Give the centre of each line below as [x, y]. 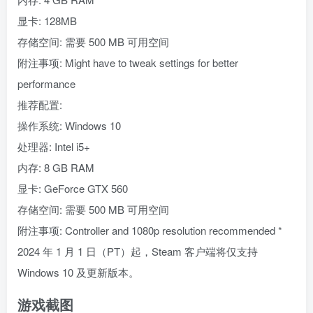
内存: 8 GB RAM [56, 167]
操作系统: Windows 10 [69, 125]
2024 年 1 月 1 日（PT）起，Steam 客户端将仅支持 [138, 251]
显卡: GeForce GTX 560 [73, 188]
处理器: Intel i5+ [54, 146]
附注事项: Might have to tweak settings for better [128, 62]
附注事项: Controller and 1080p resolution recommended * [150, 230]
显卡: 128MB [47, 20]
